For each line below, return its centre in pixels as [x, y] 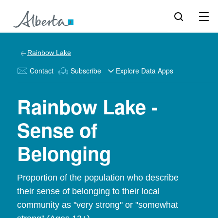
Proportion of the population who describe [98, 178]
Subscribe [86, 71]
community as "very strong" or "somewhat [98, 205]
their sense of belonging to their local [88, 191]
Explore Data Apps [145, 71]
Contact [42, 71]
